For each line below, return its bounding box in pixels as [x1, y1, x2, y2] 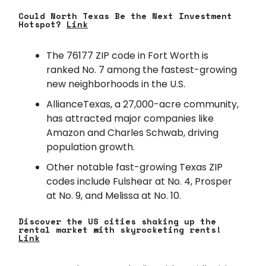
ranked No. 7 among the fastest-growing [46, 62, 237, 77]
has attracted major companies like [46, 111, 214, 125]
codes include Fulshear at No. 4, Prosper [46, 174, 232, 188]
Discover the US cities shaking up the [18, 214, 216, 227]
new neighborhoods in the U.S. [46, 77, 185, 91]
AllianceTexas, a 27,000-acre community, [46, 97, 239, 111]
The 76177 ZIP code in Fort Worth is [46, 48, 208, 62]
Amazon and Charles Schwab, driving [46, 125, 218, 140]
